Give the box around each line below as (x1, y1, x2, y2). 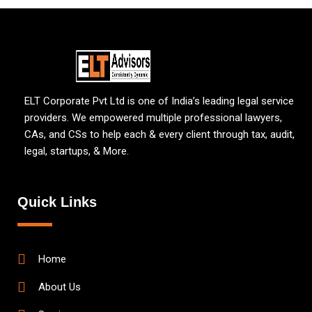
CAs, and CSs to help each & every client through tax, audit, (24, 128, 295, 141)
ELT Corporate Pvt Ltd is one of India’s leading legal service (24, 95, 294, 107)
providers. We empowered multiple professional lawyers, (24, 111, 282, 124)
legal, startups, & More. (24, 145, 132, 157)
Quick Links (17, 194, 97, 210)
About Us (38, 281, 81, 293)
